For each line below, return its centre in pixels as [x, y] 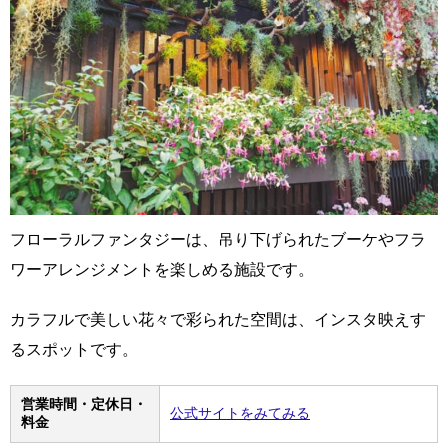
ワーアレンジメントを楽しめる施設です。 [162, 270]
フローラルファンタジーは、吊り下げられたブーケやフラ [218, 240]
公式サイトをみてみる [240, 413]
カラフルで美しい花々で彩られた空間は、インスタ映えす [218, 320]
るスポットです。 [74, 350]
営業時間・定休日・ [84, 404]
